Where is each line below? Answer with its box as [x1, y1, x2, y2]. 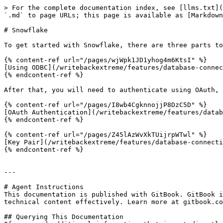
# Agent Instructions [4, 183, 84, 191]
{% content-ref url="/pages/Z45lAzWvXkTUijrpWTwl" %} [4, 131, 207, 138]
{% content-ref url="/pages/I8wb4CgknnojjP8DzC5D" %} [4, 101, 207, 109]
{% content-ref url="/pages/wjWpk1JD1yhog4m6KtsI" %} [4, 56, 207, 64]
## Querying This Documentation [4, 213, 123, 221]
